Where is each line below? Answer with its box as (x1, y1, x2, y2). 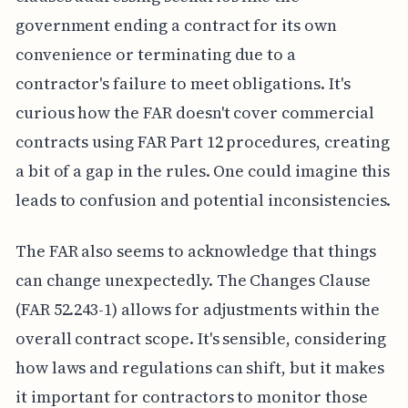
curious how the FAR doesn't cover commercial (15, 100, 374, 124)
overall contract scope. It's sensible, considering (15, 326, 387, 350)
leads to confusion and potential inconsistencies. (15, 188, 392, 211)
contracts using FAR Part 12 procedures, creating (15, 129, 390, 153)
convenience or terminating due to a (15, 42, 297, 66)
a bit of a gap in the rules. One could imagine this (15, 158, 391, 182)
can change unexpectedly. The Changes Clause (15, 268, 371, 291)
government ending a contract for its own (15, 13, 337, 36)
